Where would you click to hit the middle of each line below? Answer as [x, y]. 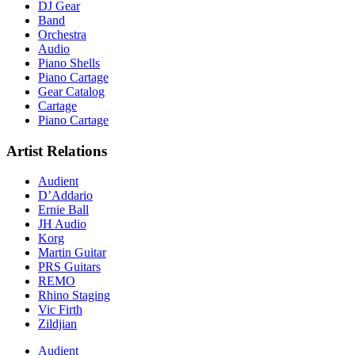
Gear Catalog [71, 91]
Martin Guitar [72, 253]
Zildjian [57, 324]
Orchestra [62, 34]
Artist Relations [57, 151]
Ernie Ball [63, 210]
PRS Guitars [69, 267]
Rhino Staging [74, 296]
